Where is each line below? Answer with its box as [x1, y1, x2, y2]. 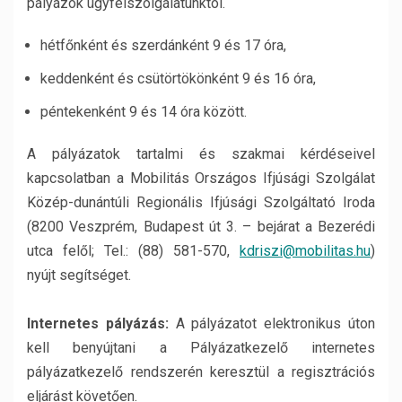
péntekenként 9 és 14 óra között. [40, 103, 247, 120]
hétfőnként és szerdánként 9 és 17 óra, [40, 37, 286, 54]
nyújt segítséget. [27, 267, 131, 284]
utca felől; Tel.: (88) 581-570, [27, 242, 240, 259]
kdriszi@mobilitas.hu [240, 242, 371, 259]
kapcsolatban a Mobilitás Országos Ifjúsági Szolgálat [27, 170, 375, 187]
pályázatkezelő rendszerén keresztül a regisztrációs [27, 363, 375, 380]
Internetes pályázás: [27, 315, 169, 332]
